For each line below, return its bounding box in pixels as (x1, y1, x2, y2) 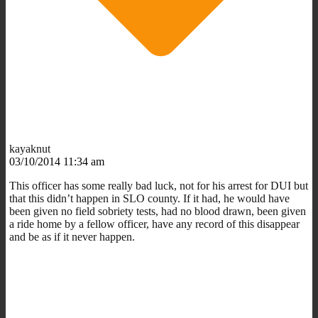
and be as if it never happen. (9, 230, 135, 243)
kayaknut (9, 142, 50, 155)
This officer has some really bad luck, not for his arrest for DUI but (9, 179, 308, 192)
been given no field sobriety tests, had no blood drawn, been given (9, 204, 306, 217)
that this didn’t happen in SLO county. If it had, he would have (9, 192, 290, 204)
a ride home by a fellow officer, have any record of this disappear (9, 217, 300, 230)
